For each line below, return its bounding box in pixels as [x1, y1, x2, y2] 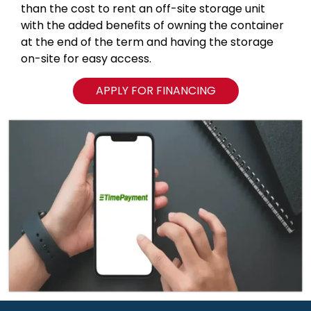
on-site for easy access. [21, 51, 151, 67]
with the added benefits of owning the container [21, 17, 284, 34]
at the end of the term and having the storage [21, 34, 274, 51]
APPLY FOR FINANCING [95, 82, 216, 99]
